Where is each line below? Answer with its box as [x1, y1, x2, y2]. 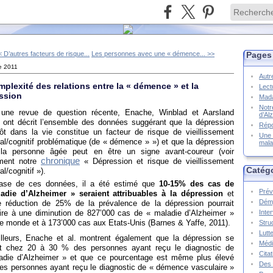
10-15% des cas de [159, 179, 234, 189]
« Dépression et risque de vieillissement [80, 157, 234, 166]
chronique [41, 156, 80, 166]
